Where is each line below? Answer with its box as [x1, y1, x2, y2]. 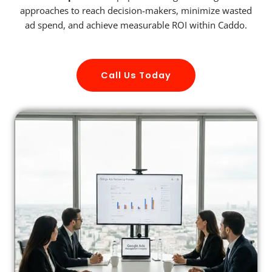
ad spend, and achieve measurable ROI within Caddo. [25, 19, 247, 32]
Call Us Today [101, 69, 171, 81]
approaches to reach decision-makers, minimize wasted [20, 4, 252, 17]
